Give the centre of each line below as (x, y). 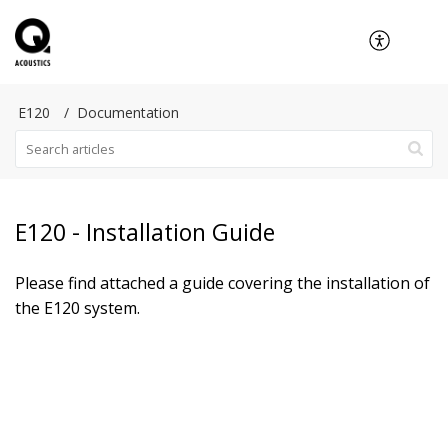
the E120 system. (77, 308)
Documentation (128, 112)
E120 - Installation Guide (145, 232)
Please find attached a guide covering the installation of (222, 283)
